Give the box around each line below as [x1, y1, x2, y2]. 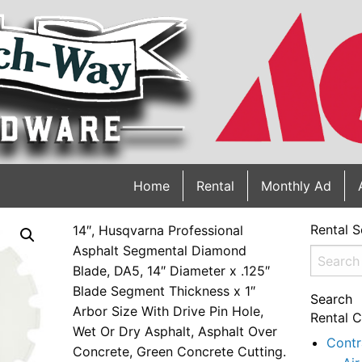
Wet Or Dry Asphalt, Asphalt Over [73, 323, 277, 340]
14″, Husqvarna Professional [73, 222, 243, 239]
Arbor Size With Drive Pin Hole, [73, 303, 263, 320]
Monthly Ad [261, 178, 331, 195]
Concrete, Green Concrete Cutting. [73, 343, 286, 360]
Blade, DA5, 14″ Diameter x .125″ [73, 263, 270, 280]
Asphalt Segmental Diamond [73, 242, 246, 259]
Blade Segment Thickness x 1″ [73, 283, 255, 300]
